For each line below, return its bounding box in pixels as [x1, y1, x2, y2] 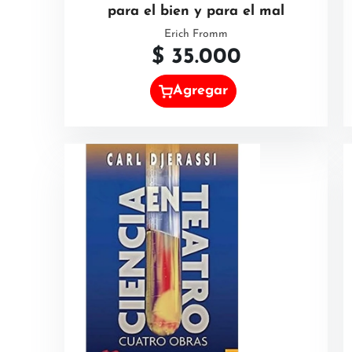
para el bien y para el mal [108, 4, 284, 19]
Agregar [173, 83, 229, 99]
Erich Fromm [164, 28, 228, 40]
